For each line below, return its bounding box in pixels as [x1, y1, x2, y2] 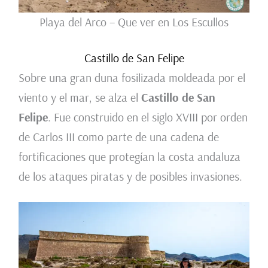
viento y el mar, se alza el [18, 90, 141, 105]
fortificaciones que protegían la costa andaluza [18, 149, 240, 165]
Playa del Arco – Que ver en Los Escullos [39, 14, 229, 30]
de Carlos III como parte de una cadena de [18, 129, 219, 145]
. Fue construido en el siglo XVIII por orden [47, 109, 248, 125]
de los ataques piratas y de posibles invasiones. [18, 169, 242, 184]
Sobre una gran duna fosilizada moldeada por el [18, 70, 245, 86]
